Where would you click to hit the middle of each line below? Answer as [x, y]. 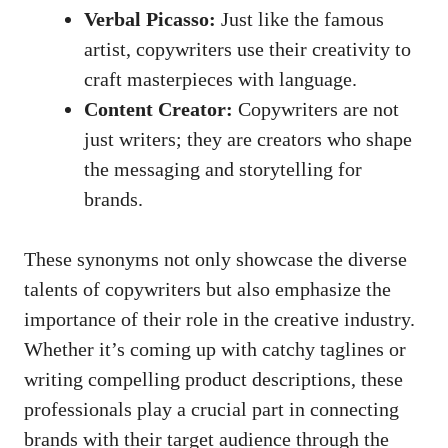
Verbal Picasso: [150, 18]
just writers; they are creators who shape [248, 138]
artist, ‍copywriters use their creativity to [247, 48]
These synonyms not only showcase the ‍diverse [215, 258]
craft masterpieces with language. [220, 78]
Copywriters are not [316, 108]
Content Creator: [158, 108]
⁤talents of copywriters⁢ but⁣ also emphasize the [207, 288]
